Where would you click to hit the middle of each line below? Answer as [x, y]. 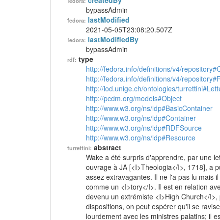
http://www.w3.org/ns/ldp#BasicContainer [149, 108]
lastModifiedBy [113, 39]
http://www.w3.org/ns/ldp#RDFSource [144, 128]
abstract [108, 147]
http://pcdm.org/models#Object [134, 98]
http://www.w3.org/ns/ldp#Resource [141, 137]
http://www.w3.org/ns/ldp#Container [141, 118]
